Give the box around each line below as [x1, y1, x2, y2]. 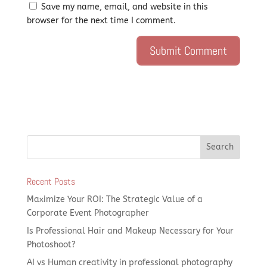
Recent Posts [26, 175, 75, 188]
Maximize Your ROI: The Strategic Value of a [26, 194, 203, 204]
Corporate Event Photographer [26, 207, 149, 218]
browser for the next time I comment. [26, 15, 176, 26]
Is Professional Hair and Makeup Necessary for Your [26, 225, 234, 236]
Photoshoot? [26, 239, 76, 250]
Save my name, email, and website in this [41, 1, 208, 12]
